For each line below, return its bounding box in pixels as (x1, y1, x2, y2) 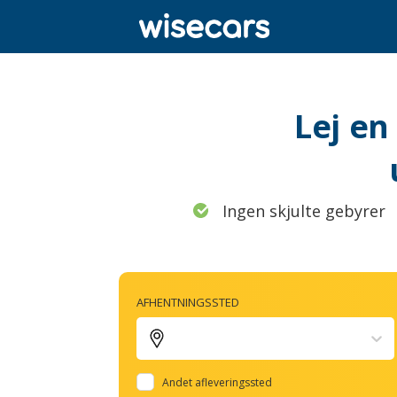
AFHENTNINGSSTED (136, 294, 240, 310)
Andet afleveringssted (162, 374, 273, 390)
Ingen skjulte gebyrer (222, 200, 385, 222)
